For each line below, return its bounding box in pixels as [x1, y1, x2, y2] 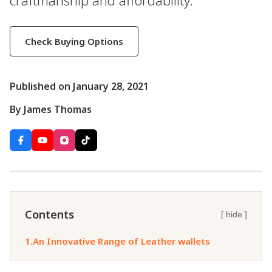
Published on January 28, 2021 [10, 80, 149, 93]
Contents [25, 207, 74, 222]
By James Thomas [10, 103, 92, 117]
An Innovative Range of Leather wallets [33, 235, 210, 248]
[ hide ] [221, 209, 247, 220]
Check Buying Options [25, 35, 123, 47]
